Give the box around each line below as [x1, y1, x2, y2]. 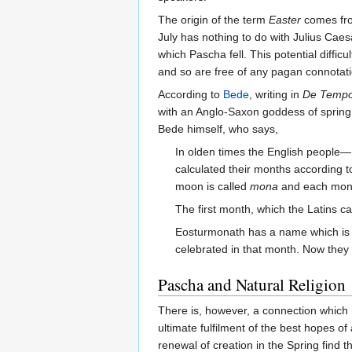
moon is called [175, 179, 251, 192]
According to [158, 87, 223, 101]
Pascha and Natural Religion [158, 273, 346, 295]
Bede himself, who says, [158, 122, 278, 135]
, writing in [249, 87, 302, 101]
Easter [269, 13, 301, 26]
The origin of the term [158, 13, 269, 26]
